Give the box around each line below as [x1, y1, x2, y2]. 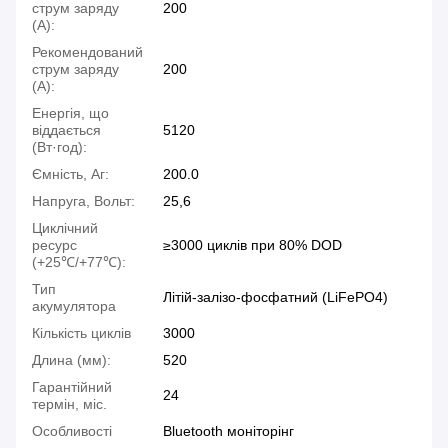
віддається [32, 122, 101, 139]
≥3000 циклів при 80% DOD [163, 237, 342, 254]
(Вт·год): [32, 139, 87, 156]
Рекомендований [32, 44, 143, 61]
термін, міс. [32, 396, 107, 413]
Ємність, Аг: [32, 166, 109, 183]
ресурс [32, 237, 77, 254]
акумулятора [32, 298, 116, 315]
